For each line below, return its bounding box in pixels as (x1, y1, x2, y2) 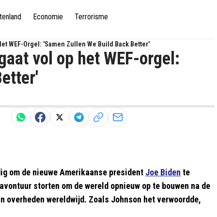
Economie (33, 12, 63, 21)
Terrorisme (75, 12, 108, 21)
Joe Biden (145, 167, 181, 177)
